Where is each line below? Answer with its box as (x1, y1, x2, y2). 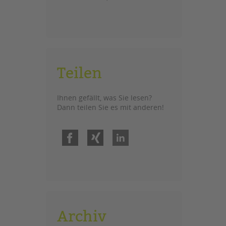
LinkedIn (129, 129, 149, 136)
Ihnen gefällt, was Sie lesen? (57, 93, 152, 102)
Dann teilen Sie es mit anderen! (57, 102, 164, 112)
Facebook (78, 129, 101, 136)
